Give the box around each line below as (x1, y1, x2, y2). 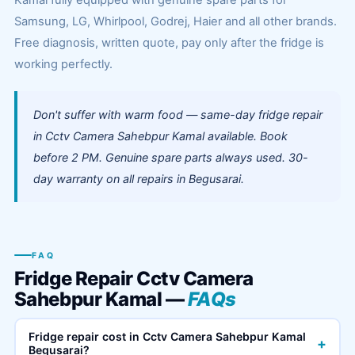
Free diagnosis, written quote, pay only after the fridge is (13, 36, 324, 50)
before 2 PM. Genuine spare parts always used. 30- (32, 151, 308, 164)
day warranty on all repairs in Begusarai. (32, 172, 244, 185)
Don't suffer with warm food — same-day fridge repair (32, 108, 323, 121)
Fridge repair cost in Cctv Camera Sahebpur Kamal (29, 330, 307, 343)
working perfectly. (13, 57, 113, 71)
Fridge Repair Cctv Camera (13, 266, 254, 290)
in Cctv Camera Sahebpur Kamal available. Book (32, 129, 288, 143)
